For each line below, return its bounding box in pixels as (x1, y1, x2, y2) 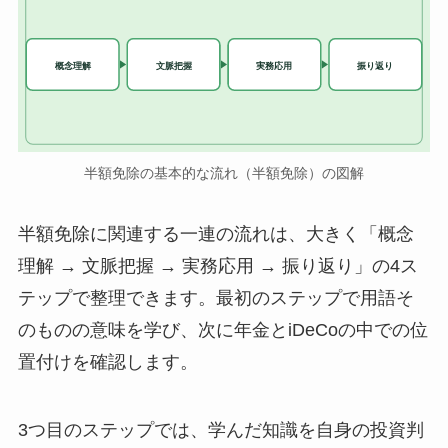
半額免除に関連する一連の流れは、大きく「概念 (17, 224, 414, 245)
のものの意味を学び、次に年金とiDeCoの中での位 (17, 320, 428, 341)
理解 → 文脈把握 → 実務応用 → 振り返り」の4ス (17, 256, 418, 277)
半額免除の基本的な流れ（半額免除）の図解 (84, 164, 364, 181)
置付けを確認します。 (17, 352, 198, 373)
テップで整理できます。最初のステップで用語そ (17, 288, 414, 309)
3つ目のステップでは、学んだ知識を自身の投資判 (17, 420, 424, 441)
